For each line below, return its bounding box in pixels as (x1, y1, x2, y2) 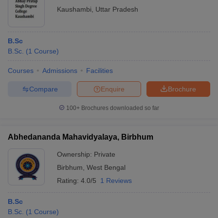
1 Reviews (100, 177, 132, 184)
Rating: (57, 177, 81, 184)
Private (94, 150, 115, 158)
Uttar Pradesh (95, 5, 138, 13)
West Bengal (87, 163, 126, 171)
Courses (8, 67, 34, 74)
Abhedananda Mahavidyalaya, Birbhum (8, 133, 153, 141)
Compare (29, 85, 58, 93)
